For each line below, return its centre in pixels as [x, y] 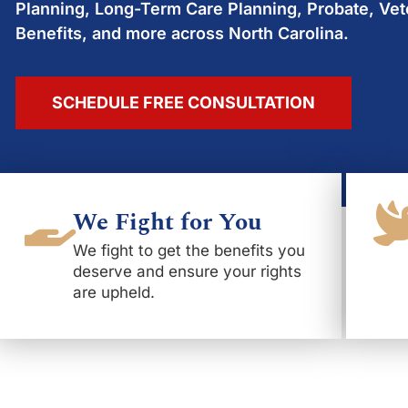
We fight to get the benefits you [189, 250]
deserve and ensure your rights [187, 271]
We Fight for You [167, 222]
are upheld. [114, 292]
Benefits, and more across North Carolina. [182, 33]
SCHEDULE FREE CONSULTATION [184, 102]
